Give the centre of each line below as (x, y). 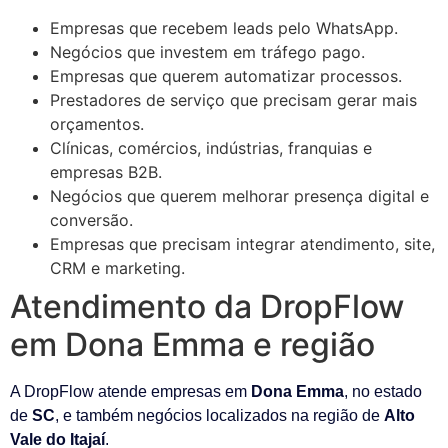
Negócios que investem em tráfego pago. (207, 51)
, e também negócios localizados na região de (219, 415)
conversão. (91, 219)
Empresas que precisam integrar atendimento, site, (242, 243)
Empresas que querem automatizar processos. (226, 75)
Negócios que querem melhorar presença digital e (239, 195)
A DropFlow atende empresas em (130, 391)
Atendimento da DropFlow (207, 306)
